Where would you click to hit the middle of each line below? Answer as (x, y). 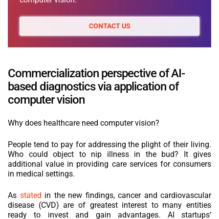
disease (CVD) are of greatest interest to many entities (109, 205)
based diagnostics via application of (93, 86)
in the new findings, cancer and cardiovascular (126, 195)
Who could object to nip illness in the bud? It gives (109, 154)
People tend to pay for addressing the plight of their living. (109, 144)
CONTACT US (109, 26)
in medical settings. (41, 174)
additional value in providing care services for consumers (109, 164)
